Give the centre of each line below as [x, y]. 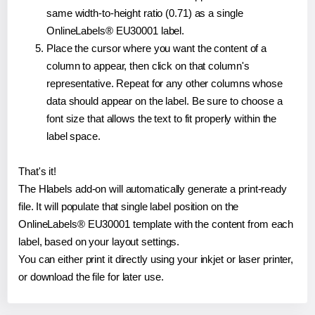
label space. [73, 136]
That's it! [37, 171]
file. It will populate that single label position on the [129, 206]
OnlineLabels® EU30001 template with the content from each [156, 224]
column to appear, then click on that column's [148, 65]
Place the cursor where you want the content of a [157, 48]
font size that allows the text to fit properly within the [162, 118]
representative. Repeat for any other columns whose [165, 83]
